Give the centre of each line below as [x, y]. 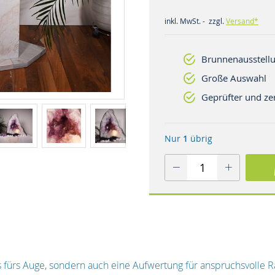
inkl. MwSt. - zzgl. [195, 21]
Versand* [242, 21]
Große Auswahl [234, 78]
